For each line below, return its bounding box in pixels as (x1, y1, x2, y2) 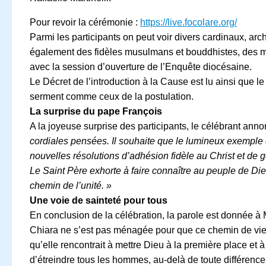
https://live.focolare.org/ (140, 17, 237, 27)
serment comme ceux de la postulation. (30, 91, 194, 102)
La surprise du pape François (30, 106, 162, 116)
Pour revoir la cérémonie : (30, 17, 140, 27)
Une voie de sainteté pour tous (30, 195, 167, 205)
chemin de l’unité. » (30, 180, 112, 191)
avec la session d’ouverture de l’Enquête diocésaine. (30, 61, 252, 72)
